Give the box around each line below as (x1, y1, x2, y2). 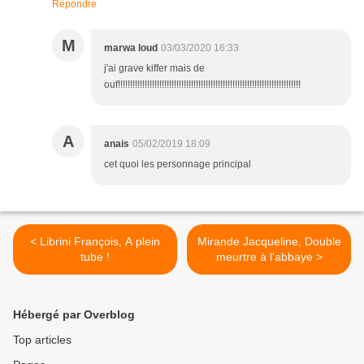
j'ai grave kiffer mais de (104, 63, 205, 75)
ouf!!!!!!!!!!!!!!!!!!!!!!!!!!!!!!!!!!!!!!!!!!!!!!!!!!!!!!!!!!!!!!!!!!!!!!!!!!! (104, 79, 301, 91)
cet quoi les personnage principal (104, 158, 251, 171)
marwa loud (104, 42, 158, 54)
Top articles (13, 333, 71, 347)
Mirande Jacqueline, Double (197, 235, 341, 249)
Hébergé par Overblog (13, 308, 135, 322)
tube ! (80, 250, 110, 264)
